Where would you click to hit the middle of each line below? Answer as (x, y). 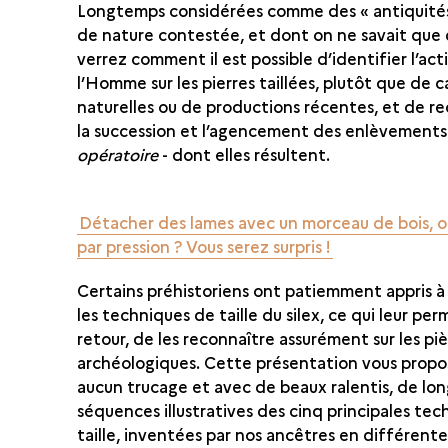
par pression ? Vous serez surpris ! (204, 245)
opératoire (120, 153)
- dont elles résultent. (252, 153)
